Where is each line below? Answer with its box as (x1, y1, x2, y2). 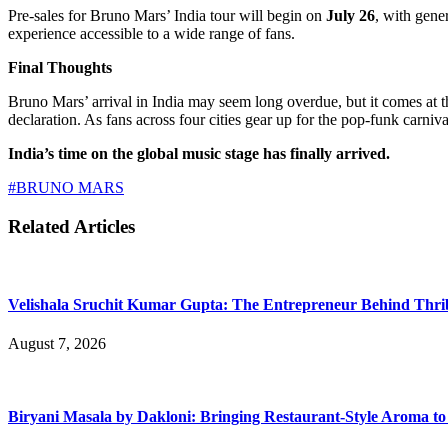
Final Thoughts (8, 58, 112, 76)
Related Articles (8, 215, 135, 237)
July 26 (326, 6, 375, 24)
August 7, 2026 (8, 334, 106, 352)
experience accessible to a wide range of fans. (8, 24, 295, 42)
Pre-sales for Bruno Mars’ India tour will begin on (8, 6, 326, 24)
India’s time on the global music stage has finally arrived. (8, 144, 390, 162)
